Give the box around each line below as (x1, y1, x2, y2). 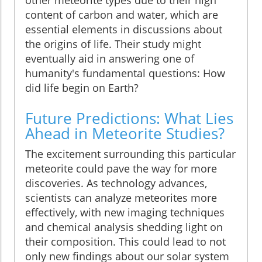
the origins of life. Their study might (25, 36, 201, 51)
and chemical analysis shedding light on (25, 219, 223, 234)
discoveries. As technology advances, (25, 175, 207, 190)
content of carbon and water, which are (25, 7, 218, 22)
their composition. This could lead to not (25, 234, 226, 249)
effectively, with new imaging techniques (25, 205, 225, 219)
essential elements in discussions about (25, 22, 222, 36)
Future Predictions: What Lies (25, 107, 233, 129)
